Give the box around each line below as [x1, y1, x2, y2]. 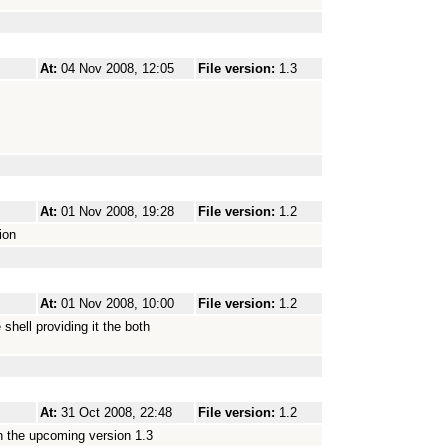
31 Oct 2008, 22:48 [61, 405, 172, 420]
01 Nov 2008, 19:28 [61, 204, 174, 219]
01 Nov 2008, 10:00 [61, 296, 174, 311]
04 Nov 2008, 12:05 [61, 61, 174, 76]
